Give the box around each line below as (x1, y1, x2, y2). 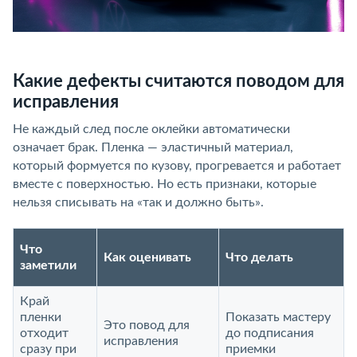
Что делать (226, 251, 293, 264)
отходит (20, 327, 69, 339)
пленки (20, 311, 61, 324)
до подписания (226, 327, 314, 339)
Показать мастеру (226, 311, 331, 324)
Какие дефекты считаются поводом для (13, 73, 344, 90)
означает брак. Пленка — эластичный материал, (13, 141, 293, 154)
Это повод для (104, 319, 190, 331)
